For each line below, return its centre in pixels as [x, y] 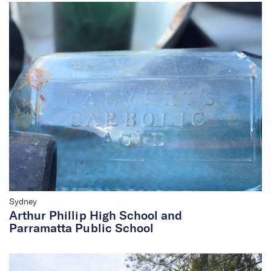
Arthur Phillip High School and [96, 216]
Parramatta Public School [81, 229]
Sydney [23, 202]
